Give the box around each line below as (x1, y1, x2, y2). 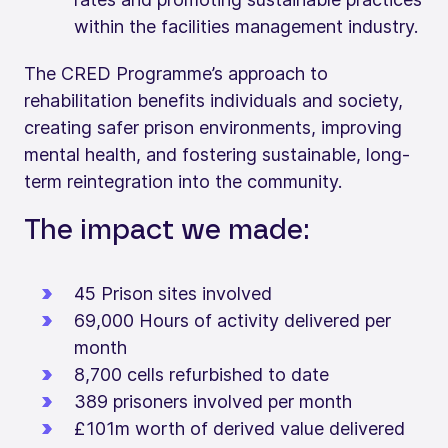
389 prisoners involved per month (74, 390, 352, 412)
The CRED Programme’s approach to (24, 62, 328, 84)
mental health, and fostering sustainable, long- (24, 143, 410, 165)
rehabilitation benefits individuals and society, (24, 89, 403, 111)
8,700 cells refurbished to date (74, 363, 329, 385)
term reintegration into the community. (24, 170, 342, 192)
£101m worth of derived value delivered (74, 417, 405, 439)
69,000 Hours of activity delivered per (74, 309, 391, 331)
